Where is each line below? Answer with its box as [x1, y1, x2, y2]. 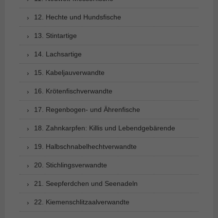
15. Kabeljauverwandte [34, 68, 105, 76]
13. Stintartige [34, 31, 77, 39]
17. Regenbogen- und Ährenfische [34, 105, 140, 113]
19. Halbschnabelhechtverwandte [34, 142, 137, 150]
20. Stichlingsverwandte [34, 161, 107, 169]
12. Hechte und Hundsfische [34, 13, 121, 21]
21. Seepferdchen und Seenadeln [34, 179, 138, 187]
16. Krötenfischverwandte [34, 87, 112, 95]
